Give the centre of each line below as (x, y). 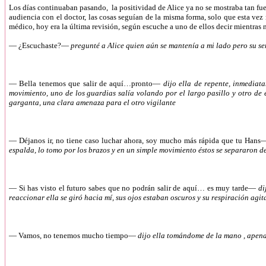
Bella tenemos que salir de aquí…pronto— (91, 83)
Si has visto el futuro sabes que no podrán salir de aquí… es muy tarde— (138, 188)
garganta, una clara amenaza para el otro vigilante (93, 102)
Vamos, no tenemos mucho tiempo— (78, 235)
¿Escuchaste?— (45, 45)
